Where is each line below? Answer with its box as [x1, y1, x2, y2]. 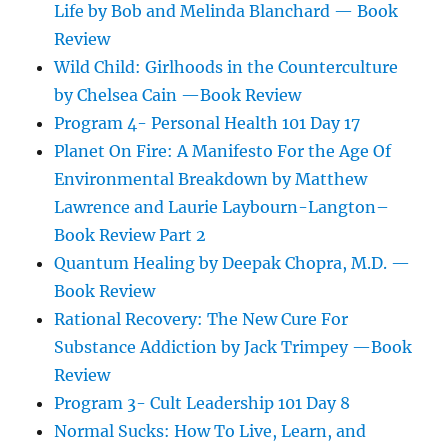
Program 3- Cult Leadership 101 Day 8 [54, 393, 351, 414]
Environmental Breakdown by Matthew [54, 169, 368, 190]
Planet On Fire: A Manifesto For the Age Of [54, 141, 392, 162]
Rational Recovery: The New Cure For [54, 309, 349, 330]
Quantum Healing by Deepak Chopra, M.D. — [54, 253, 411, 274]
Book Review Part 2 [54, 225, 207, 246]
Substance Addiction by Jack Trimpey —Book [54, 337, 413, 358]
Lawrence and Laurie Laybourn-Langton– [54, 197, 390, 218]
